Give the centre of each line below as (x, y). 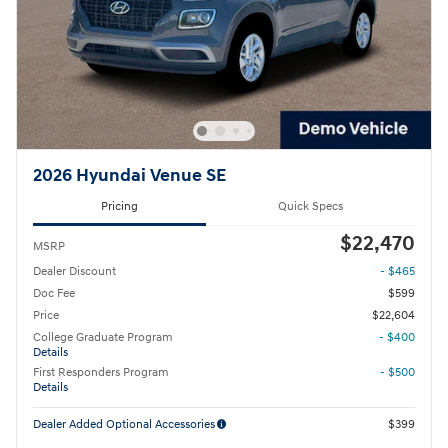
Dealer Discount (74, 271)
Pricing (119, 207)
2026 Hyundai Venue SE (129, 176)
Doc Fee (54, 293)
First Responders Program (101, 372)
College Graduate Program (103, 337)
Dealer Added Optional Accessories (124, 424)
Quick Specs (310, 207)
